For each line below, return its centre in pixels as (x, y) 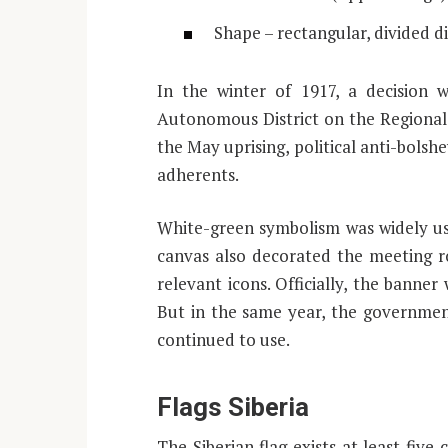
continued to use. (223, 340)
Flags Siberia (233, 406)
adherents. (198, 175)
